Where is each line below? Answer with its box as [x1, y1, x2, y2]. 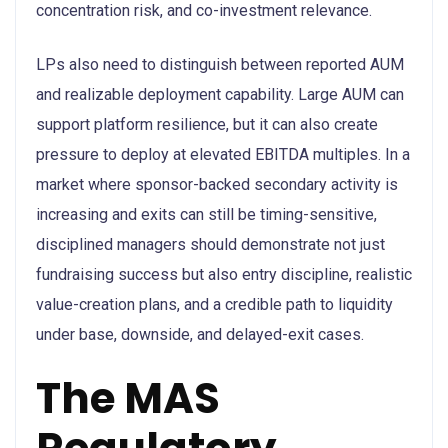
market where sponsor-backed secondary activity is [36, 174, 398, 194]
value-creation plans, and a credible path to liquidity [36, 294, 393, 314]
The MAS [36, 368, 220, 428]
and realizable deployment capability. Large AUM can [36, 84, 404, 104]
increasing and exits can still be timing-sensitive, [36, 204, 377, 224]
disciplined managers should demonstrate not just [36, 234, 385, 254]
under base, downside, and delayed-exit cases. [36, 324, 364, 344]
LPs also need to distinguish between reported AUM [36, 54, 404, 74]
